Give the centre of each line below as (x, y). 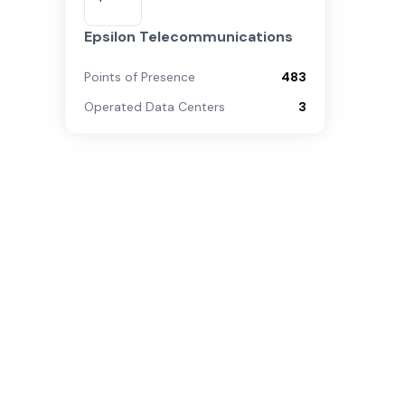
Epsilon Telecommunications (188, 37)
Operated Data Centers (155, 107)
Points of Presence (140, 77)
